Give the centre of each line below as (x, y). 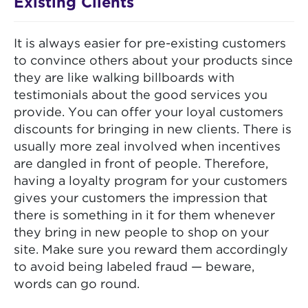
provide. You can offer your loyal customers (148, 113)
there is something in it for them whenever (144, 216)
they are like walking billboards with (124, 79)
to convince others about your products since (153, 62)
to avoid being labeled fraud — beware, (134, 268)
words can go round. (77, 285)
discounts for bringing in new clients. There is (153, 130)
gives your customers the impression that (141, 199)
